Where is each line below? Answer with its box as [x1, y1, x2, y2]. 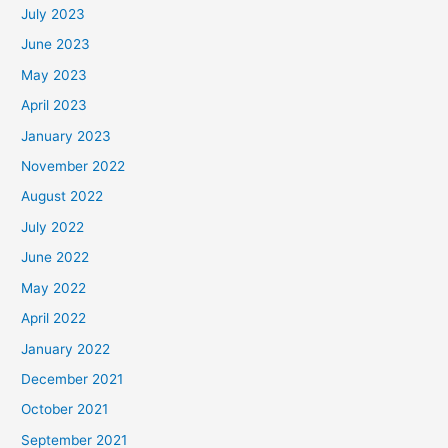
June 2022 [21, 249, 90, 266]
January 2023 [21, 127, 112, 144]
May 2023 [21, 66, 88, 83]
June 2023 [21, 36, 91, 53]
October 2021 [21, 401, 109, 418]
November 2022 [21, 158, 126, 175]
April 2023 [21, 97, 88, 114]
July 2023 [21, 6, 86, 23]
